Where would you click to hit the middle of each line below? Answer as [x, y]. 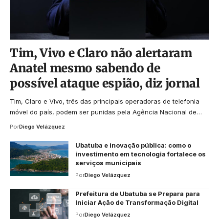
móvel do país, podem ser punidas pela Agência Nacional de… [106, 112]
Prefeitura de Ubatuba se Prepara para [138, 193]
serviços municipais [108, 163]
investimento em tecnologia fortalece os [141, 154]
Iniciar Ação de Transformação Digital [137, 202]
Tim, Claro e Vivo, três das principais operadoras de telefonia [105, 101]
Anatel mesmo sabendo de [85, 68]
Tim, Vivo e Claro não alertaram [101, 53]
